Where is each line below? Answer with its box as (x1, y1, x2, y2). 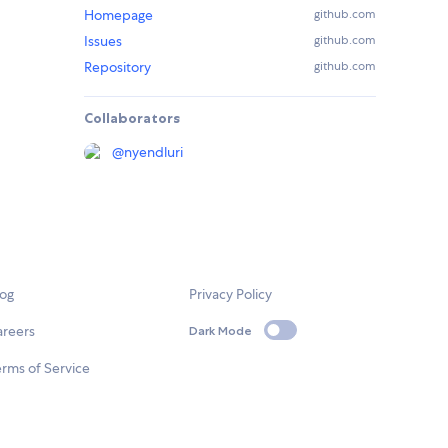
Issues (84, 32, 122, 51)
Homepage (84, 6, 153, 25)
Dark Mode (189, 322, 253, 338)
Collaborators (84, 109, 180, 128)
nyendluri (124, 143, 183, 162)
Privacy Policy (189, 285, 273, 304)
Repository (84, 58, 151, 77)
